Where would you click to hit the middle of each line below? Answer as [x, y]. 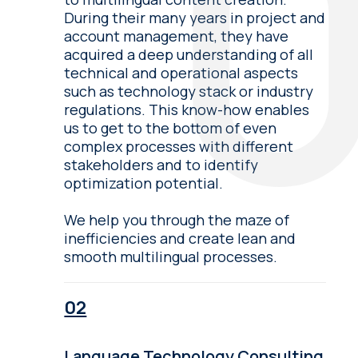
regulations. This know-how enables [187, 109]
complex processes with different [179, 146]
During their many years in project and [195, 17]
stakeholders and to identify [161, 164]
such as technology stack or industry [189, 91]
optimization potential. [144, 183]
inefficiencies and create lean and [180, 238]
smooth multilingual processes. [171, 256]
